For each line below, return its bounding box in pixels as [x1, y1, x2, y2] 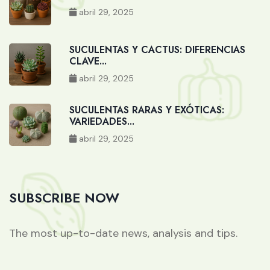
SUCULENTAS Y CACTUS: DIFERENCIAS [69, 42, 245, 57]
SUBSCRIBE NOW [9, 188, 119, 207]
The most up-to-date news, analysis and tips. [9, 226, 237, 240]
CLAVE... [69, 54, 107, 68]
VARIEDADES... [69, 114, 134, 128]
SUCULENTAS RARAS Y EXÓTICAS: [69, 102, 224, 117]
